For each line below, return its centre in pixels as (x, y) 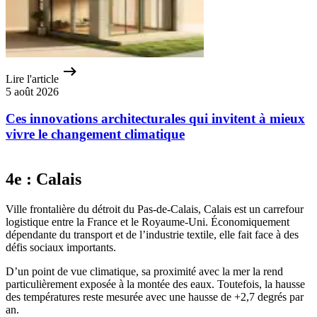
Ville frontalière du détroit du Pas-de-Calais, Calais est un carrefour (155, 209)
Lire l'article (32, 79)
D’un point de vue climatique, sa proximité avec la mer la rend (144, 271)
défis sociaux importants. (61, 247)
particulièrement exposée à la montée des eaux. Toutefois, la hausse (155, 284)
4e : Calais (44, 179)
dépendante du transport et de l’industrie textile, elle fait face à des (152, 234)
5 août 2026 (32, 91)
